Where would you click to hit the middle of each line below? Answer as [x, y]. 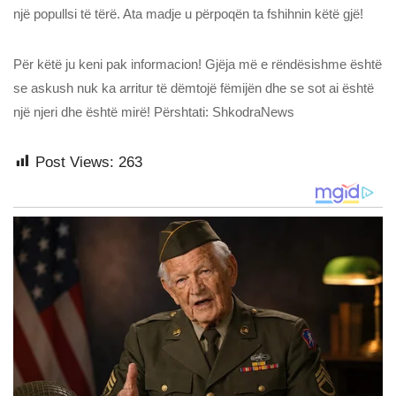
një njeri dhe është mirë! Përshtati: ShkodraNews [154, 111]
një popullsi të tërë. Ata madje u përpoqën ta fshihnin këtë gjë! [188, 13]
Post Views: [75, 162]
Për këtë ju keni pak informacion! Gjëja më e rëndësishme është [198, 64]
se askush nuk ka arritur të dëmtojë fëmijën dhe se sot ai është [194, 88]
